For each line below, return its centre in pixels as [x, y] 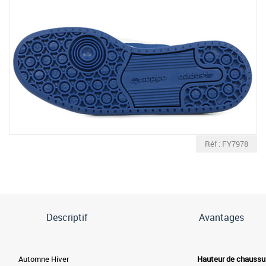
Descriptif [67, 217]
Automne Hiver [43, 259]
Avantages [222, 217]
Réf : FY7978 [227, 143]
